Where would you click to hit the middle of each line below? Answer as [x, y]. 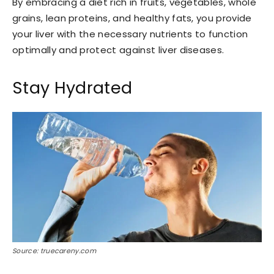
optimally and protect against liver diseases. [118, 50]
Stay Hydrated [72, 87]
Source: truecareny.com [54, 250]
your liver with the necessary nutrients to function [130, 34]
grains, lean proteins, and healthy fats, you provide [132, 18]
